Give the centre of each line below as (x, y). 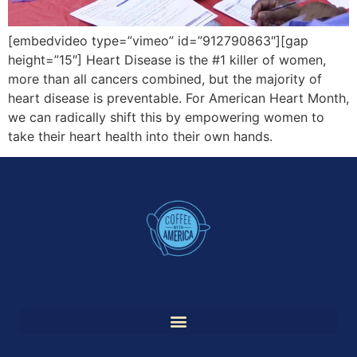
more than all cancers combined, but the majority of (165, 78)
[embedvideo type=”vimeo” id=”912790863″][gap (158, 40)
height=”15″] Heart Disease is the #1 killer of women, (167, 59)
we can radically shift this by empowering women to (166, 117)
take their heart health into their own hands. (140, 136)
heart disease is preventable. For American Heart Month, (178, 98)
